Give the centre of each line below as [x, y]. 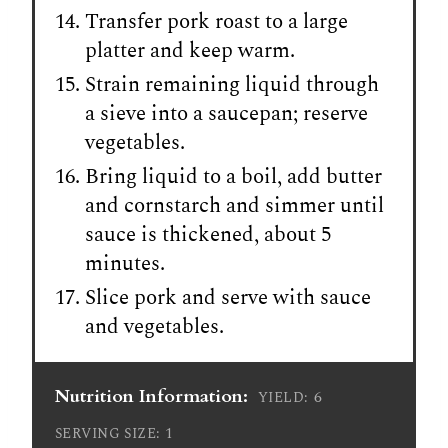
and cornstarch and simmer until [234, 205]
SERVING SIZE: [108, 433]
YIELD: [283, 397]
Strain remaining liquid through [232, 84]
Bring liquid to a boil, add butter [233, 176]
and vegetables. [154, 326]
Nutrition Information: [151, 396]
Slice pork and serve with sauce [228, 297]
